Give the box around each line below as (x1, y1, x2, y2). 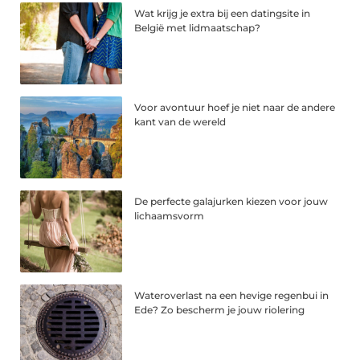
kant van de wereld (134, 116, 227, 129)
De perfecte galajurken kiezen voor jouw (134, 194, 329, 207)
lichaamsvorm (134, 209, 205, 222)
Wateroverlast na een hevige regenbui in (134, 288, 329, 301)
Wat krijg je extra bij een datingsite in (134, 7, 311, 20)
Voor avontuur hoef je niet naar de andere (134, 101, 336, 114)
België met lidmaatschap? (134, 22, 261, 35)
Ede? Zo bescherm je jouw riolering (134, 303, 305, 316)
